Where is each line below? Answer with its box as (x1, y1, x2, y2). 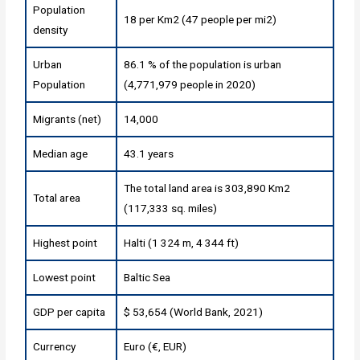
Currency (33, 339, 76, 353)
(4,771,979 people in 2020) (124, 77, 256, 91)
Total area (33, 190, 81, 204)
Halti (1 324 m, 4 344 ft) (124, 235, 239, 249)
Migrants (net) (33, 112, 102, 125)
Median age (33, 146, 88, 160)
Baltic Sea (124, 270, 171, 284)
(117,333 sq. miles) (124, 201, 218, 215)
